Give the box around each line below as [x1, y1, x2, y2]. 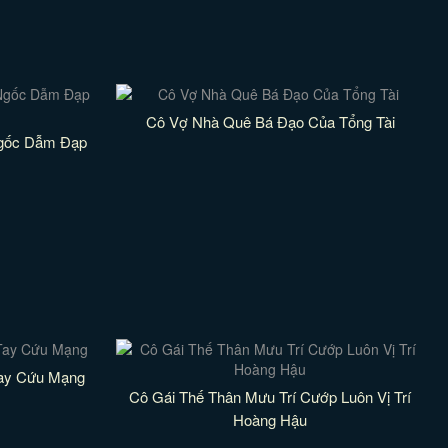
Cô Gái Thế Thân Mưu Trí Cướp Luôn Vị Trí [129, 386, 412, 407]
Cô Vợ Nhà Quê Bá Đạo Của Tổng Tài [145, 111, 395, 132]
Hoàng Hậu [233, 409, 308, 430]
